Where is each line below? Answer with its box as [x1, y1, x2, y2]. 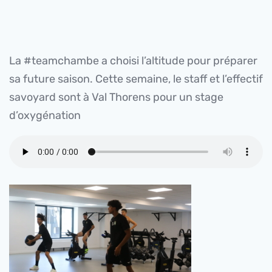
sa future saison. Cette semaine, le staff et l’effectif [9, 72, 263, 86]
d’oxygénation [9, 109, 81, 122]
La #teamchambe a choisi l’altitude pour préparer [9, 54, 257, 67]
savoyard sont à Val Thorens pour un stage [9, 90, 223, 104]
